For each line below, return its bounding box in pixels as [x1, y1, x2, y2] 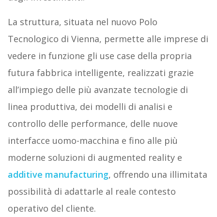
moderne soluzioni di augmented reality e [7, 152, 182, 164]
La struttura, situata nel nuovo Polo [7, 16, 157, 28]
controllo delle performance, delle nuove [7, 118, 178, 130]
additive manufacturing [7, 169, 108, 181]
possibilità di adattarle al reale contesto [7, 186, 176, 198]
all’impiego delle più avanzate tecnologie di [7, 84, 188, 96]
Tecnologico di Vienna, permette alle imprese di [7, 33, 208, 45]
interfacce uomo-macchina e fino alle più [7, 135, 178, 147]
